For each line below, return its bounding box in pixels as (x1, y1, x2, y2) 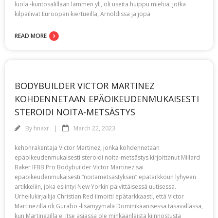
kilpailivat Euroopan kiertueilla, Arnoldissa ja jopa (15, 10, 150, 18)
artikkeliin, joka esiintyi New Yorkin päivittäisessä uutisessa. (15, 182, 176, 191)
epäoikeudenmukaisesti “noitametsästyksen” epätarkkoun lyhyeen (15, 173, 196, 181)
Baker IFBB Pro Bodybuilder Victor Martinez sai (15, 163, 144, 171)
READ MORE (15, 32, 47, 40)
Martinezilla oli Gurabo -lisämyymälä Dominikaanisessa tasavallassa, (15, 202, 203, 210)
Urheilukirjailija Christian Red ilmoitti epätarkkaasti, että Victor (15, 192, 184, 200)
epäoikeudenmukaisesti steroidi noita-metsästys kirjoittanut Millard (15, 153, 200, 162)
